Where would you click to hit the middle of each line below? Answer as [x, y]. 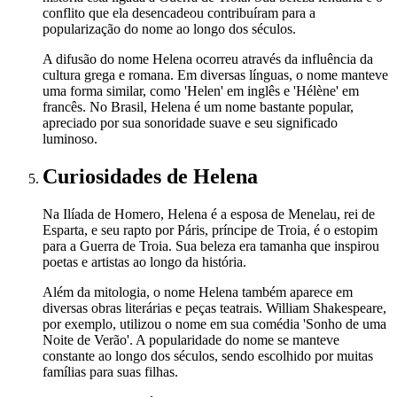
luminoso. [70, 138]
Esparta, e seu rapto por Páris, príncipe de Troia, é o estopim [210, 230]
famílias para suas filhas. [110, 371]
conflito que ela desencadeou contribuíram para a [179, 12]
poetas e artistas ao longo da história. [144, 261]
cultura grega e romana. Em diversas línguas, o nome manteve [215, 74]
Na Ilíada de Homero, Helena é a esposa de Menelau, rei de [209, 214]
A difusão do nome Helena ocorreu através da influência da [208, 58]
